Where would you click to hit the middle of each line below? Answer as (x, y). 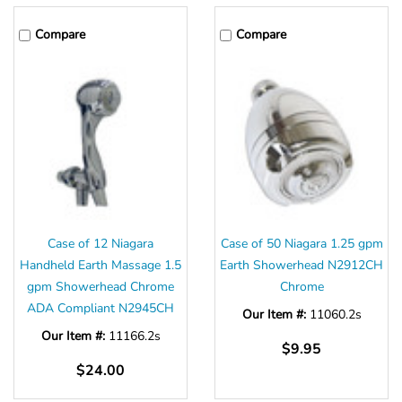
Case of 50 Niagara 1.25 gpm (301, 244)
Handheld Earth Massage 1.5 (100, 266)
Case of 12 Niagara (100, 244)
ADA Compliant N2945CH (100, 309)
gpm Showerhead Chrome (100, 287)
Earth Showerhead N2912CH (301, 266)
